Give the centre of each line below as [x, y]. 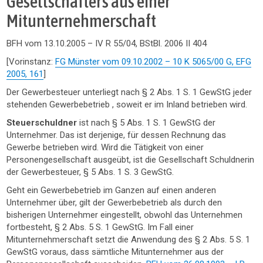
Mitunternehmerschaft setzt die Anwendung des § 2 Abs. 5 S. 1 [129, 240]
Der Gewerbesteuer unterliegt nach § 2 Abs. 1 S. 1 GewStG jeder [129, 92]
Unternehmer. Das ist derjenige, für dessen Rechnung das [117, 135]
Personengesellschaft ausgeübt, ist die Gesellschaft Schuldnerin [131, 160]
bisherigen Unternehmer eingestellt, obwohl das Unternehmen [125, 215]
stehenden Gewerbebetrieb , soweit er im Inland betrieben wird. [127, 104]
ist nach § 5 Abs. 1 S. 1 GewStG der [148, 123]
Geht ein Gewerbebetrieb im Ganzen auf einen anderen [112, 190]
